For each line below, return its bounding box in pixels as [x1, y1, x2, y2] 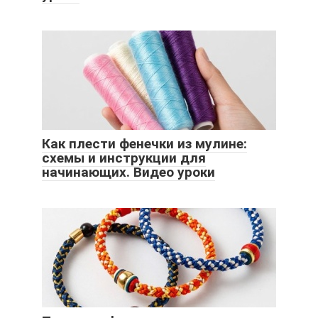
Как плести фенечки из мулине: [42, 136, 247, 153]
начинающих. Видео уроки [42, 164, 215, 181]
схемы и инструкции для [42, 150, 206, 167]
